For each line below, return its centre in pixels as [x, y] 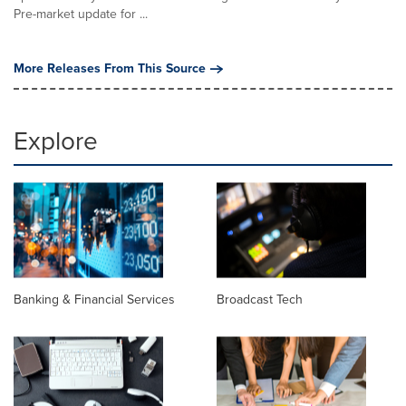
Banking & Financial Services [94, 299]
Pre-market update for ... [81, 14]
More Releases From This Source [110, 68]
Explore [56, 140]
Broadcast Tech [260, 299]
